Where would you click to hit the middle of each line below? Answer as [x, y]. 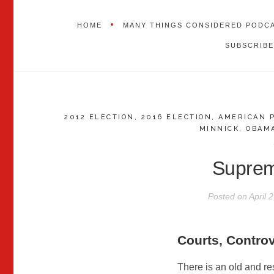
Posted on [229, 197]
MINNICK [219, 128]
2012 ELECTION [99, 117]
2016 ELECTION [176, 117]
